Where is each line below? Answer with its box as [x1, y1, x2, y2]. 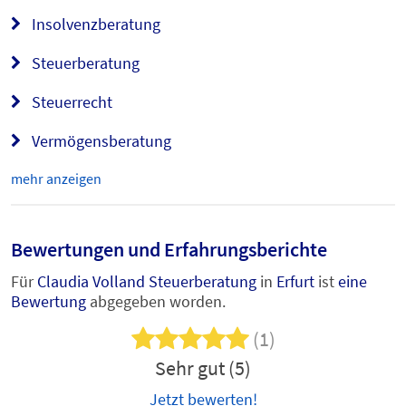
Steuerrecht [28, 92, 112, 112]
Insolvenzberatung [28, 14, 160, 34]
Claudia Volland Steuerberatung [37, 271, 256, 292]
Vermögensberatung [28, 130, 171, 151]
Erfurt [276, 271, 314, 292]
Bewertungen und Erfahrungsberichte [11, 237, 327, 262]
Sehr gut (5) [155, 355, 251, 381]
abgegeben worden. [90, 291, 226, 312]
